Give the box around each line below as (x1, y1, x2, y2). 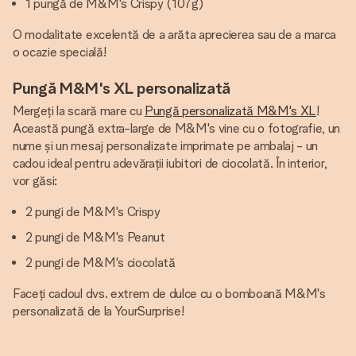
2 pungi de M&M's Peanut (25, 230, 165, 245)
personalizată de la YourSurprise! (13, 304, 184, 319)
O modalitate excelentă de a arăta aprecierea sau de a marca (13, 27, 337, 42)
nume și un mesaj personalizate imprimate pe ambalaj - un (13, 138, 319, 153)
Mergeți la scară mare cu (13, 103, 145, 118)
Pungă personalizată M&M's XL (145, 103, 317, 118)
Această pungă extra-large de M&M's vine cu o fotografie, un (13, 121, 341, 136)
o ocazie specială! (13, 44, 106, 60)
